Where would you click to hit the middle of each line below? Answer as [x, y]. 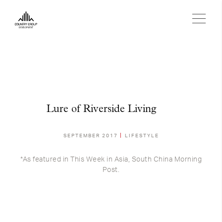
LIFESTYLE [142, 136]
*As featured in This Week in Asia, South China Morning [111, 160]
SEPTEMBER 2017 [91, 136]
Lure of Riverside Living [102, 109]
